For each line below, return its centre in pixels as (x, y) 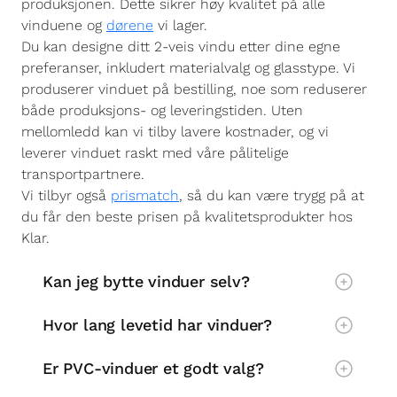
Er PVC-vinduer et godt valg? (153, 368)
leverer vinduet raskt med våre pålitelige (155, 153)
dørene (130, 25)
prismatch (145, 195)
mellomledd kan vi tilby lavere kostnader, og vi (175, 132)
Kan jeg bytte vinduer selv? (146, 281)
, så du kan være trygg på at (272, 195)
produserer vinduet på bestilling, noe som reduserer (194, 89)
